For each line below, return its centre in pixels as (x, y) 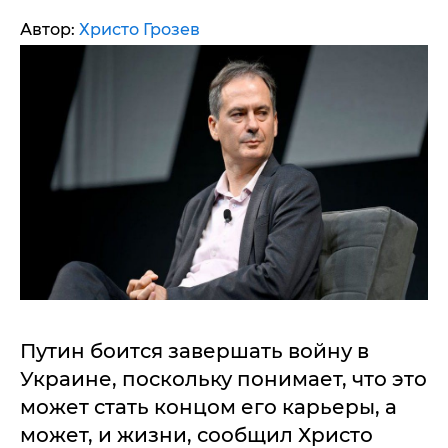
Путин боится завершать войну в (194, 351)
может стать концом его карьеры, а (208, 407)
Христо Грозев (139, 29)
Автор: (49, 29)
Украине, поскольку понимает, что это (223, 379)
